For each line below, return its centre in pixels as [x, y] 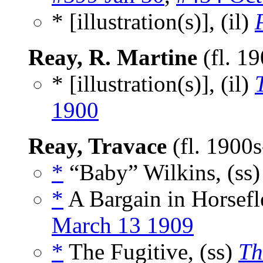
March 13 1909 [123, 225]
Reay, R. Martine [113, 58]
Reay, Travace [97, 146]
